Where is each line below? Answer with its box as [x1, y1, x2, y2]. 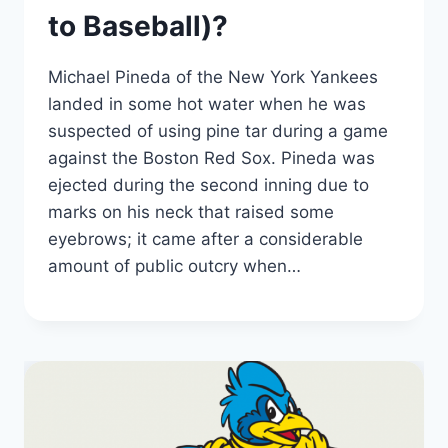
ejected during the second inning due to [48, 175, 369, 196]
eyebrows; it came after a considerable [48, 229, 363, 250]
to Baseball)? [48, 9, 228, 44]
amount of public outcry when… [48, 256, 301, 277]
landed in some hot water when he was [48, 94, 366, 115]
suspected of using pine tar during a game [48, 121, 388, 142]
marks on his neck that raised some [48, 202, 334, 223]
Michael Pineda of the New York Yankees [48, 67, 378, 88]
